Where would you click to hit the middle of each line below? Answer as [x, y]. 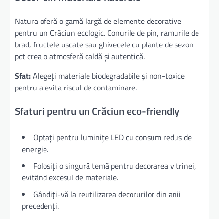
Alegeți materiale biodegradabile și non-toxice [108, 76]
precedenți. [40, 206]
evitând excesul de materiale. [70, 177]
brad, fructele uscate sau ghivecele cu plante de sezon [104, 45]
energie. [35, 149]
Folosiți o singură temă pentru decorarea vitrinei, [115, 165]
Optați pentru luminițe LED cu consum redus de [112, 137]
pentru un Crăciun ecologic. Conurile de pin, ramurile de [107, 33]
